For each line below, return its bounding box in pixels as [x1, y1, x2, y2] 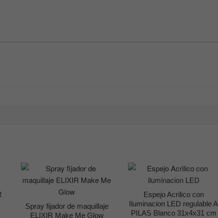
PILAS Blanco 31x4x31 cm [130, 208, 217, 217]
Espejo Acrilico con [143, 190, 204, 199]
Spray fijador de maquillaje [25, 201, 109, 210]
